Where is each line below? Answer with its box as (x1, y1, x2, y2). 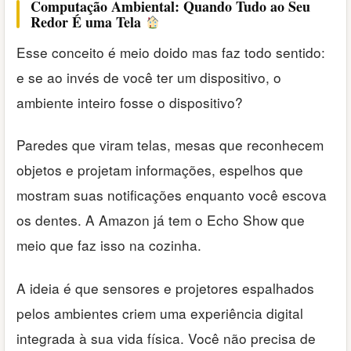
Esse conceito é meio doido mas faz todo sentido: (16, 42, 325, 63)
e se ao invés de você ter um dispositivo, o (16, 67, 281, 88)
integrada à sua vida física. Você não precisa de (16, 327, 316, 348)
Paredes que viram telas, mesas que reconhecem (16, 135, 324, 155)
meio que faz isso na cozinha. (16, 235, 201, 255)
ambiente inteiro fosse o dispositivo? (16, 92, 243, 113)
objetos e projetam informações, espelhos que (16, 160, 303, 180)
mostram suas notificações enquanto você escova (16, 185, 327, 205)
